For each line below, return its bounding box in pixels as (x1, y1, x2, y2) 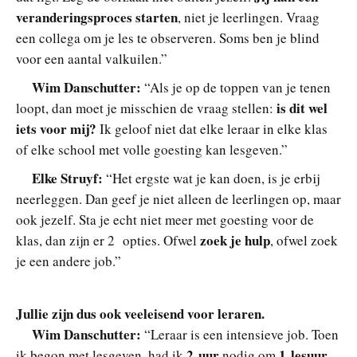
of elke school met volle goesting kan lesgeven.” (16, 140, 288, 159)
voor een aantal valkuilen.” (16, 49, 167, 69)
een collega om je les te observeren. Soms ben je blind (16, 29, 320, 48)
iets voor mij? (16, 119, 96, 139)
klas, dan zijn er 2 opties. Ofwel (16, 231, 200, 250)
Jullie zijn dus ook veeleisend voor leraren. (16, 304, 265, 324)
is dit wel (277, 98, 328, 119)
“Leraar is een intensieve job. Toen (144, 325, 339, 344)
